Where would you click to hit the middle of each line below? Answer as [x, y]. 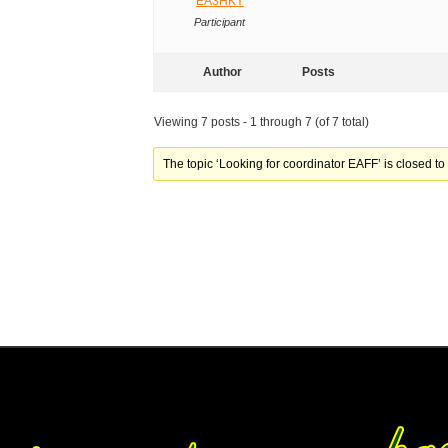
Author [222, 72]
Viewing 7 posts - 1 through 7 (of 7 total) [262, 122]
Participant [220, 22]
